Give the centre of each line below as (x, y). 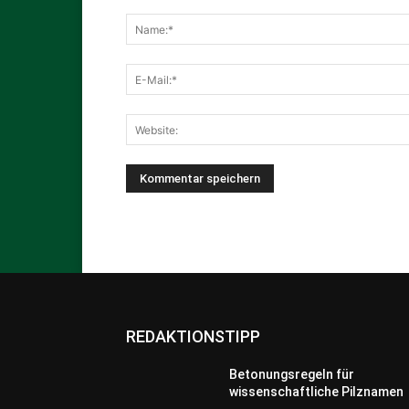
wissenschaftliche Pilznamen (317, 392)
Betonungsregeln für (292, 375)
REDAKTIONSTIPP (193, 337)
